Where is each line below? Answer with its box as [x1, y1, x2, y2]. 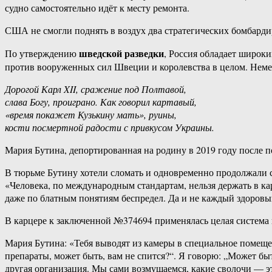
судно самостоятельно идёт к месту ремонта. [5, 1, 189, 15]
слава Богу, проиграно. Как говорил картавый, [5, 95, 197, 109]
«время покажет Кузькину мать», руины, [5, 108, 177, 121]
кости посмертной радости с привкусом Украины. [5, 121, 214, 134]
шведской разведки [79, 46, 164, 61]
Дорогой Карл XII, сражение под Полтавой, [5, 83, 186, 96]
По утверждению [5, 47, 79, 60]
